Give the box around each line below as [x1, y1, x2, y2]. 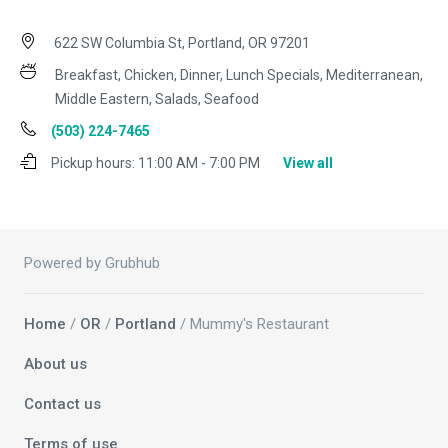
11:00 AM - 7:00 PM [135, 155, 263, 172]
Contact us [24, 395, 101, 414]
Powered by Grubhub [24, 254, 160, 273]
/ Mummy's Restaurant [176, 315, 329, 334]
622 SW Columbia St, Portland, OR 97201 [51, 35, 310, 52]
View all [283, 155, 333, 172]
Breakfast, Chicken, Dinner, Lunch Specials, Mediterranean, [55, 67, 423, 84]
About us [24, 355, 87, 374]
